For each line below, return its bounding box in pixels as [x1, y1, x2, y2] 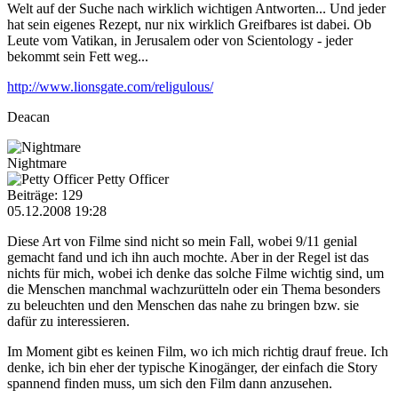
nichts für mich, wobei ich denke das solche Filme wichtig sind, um [7, 265, 384, 281]
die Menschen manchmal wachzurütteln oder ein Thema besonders [7, 281, 380, 297]
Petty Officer [97, 171, 169, 187]
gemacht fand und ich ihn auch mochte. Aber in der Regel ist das [7, 249, 369, 265]
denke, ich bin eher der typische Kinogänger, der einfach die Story [7, 359, 378, 375]
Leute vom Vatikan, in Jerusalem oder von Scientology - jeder [7, 32, 353, 48]
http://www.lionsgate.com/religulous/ [7, 78, 213, 94]
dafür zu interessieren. [7, 313, 130, 329]
